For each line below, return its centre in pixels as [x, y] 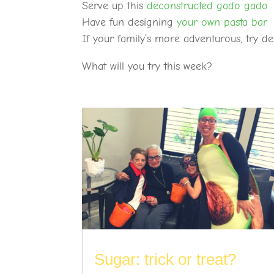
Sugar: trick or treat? [165, 260]
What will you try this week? [147, 67]
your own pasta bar [222, 23]
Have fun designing [130, 23]
